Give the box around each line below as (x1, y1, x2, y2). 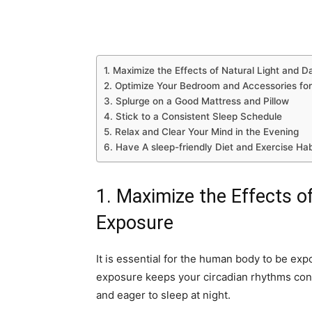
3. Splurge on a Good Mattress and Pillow (104, 95, 289, 107)
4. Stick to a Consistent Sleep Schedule (104, 111, 282, 122)
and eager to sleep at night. (96, 288, 231, 302)
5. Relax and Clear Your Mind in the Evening (104, 126, 299, 137)
